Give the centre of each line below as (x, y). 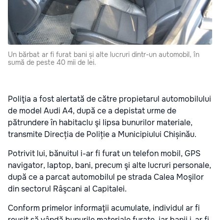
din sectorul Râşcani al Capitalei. (67, 189)
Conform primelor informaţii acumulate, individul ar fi (104, 208)
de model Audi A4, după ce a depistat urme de (92, 110)
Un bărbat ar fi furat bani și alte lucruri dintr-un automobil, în (104, 54)
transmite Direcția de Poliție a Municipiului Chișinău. (102, 134)
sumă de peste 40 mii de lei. (52, 62)
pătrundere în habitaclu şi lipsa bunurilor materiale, (100, 122)
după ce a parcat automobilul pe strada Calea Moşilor (106, 177)
